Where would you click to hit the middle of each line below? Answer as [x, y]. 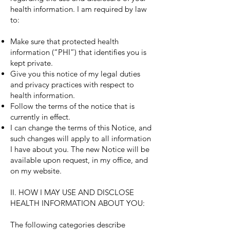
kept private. [32, 63]
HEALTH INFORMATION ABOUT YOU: [78, 203]
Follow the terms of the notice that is [72, 106]
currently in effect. [40, 117]
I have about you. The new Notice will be [80, 149]
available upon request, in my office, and [79, 160]
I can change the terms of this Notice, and [81, 128]
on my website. [36, 171]
